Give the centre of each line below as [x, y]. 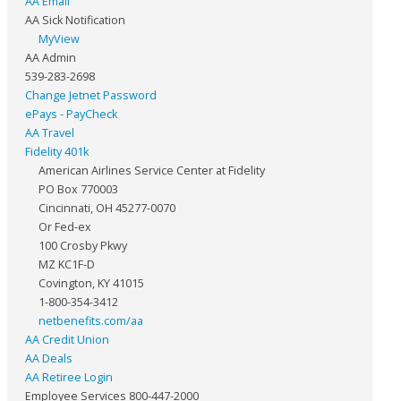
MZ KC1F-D [67, 264]
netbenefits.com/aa [91, 320]
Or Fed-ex [65, 226]
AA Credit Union [67, 339]
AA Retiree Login [69, 377]
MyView [59, 38]
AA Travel [50, 132]
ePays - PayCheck [71, 114]
